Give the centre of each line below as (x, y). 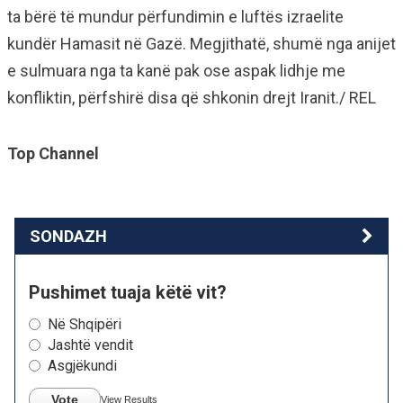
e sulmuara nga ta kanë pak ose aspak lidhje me (176, 71)
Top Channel (53, 153)
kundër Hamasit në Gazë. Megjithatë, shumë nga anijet (201, 44)
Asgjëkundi (82, 366)
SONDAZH (68, 236)
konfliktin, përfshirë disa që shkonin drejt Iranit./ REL (192, 98)
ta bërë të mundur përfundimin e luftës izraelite (175, 17)
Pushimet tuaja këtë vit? (128, 292)
